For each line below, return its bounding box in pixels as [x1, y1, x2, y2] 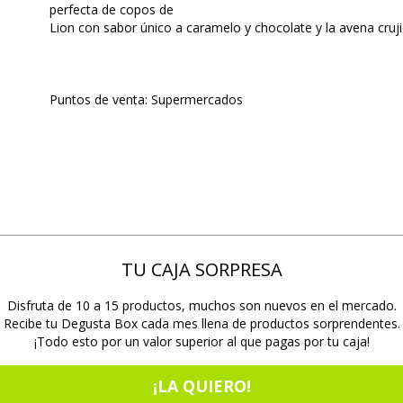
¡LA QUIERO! [152, 375, 251, 397]
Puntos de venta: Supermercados [49, 91, 243, 108]
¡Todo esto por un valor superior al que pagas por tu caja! [33, 333, 370, 350]
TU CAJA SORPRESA [121, 257, 282, 282]
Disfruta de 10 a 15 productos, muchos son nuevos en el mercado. [6, 297, 397, 314]
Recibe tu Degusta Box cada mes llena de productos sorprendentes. [3, 315, 400, 332]
